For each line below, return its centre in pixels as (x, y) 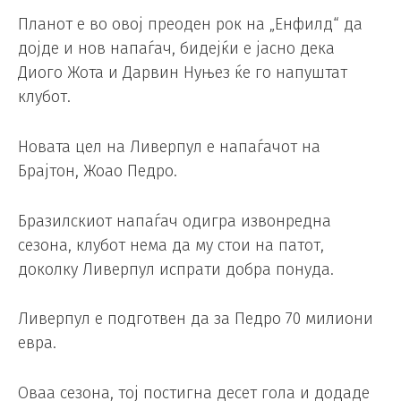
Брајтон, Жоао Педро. (98, 171)
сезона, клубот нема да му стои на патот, (171, 245)
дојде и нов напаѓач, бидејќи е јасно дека (176, 49)
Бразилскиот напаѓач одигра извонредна (175, 221)
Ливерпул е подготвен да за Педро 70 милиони (196, 319)
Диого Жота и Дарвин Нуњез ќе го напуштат (183, 73)
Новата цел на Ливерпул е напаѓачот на (169, 146)
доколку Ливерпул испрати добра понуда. (176, 269)
